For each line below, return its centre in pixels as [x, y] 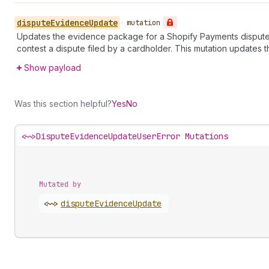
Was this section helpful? [63, 104]
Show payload [53, 68]
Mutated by [60, 184]
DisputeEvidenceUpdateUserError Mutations [132, 136]
